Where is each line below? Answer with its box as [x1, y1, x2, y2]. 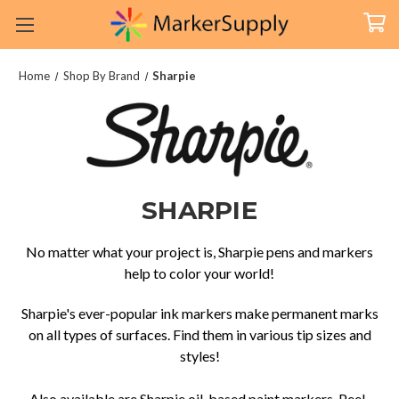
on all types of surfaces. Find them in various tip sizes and [28, 326, 371, 344]
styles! [179, 347, 220, 365]
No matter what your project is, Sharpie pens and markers [26, 243, 373, 261]
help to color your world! [125, 265, 274, 282]
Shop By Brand [62, 69, 140, 83]
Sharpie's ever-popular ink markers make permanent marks [20, 305, 379, 322]
